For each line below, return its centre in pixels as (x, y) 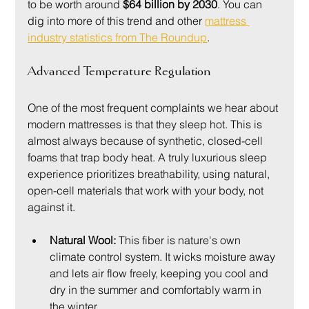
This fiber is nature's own (180, 240)
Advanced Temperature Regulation (119, 72)
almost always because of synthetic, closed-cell (147, 141)
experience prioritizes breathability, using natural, (150, 174)
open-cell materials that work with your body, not (147, 191)
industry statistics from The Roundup (118, 38)
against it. (52, 207)
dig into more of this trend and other (117, 21)
